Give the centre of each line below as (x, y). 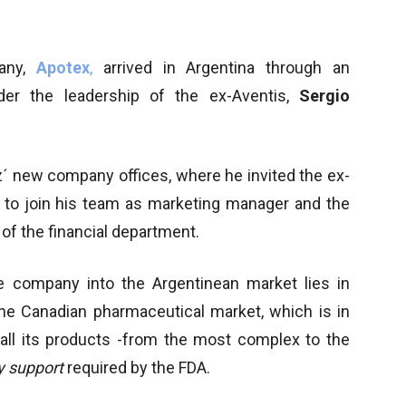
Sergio (324, 95)
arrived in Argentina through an (222, 67)
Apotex (63, 67)
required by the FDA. (139, 367)
